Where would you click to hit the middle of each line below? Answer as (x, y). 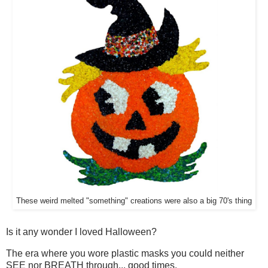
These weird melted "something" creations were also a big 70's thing (134, 201)
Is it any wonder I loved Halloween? (81, 232)
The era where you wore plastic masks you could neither (125, 253)
